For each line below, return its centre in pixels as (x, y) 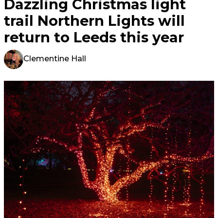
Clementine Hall (55, 58)
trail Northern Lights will (94, 20)
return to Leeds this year (94, 37)
